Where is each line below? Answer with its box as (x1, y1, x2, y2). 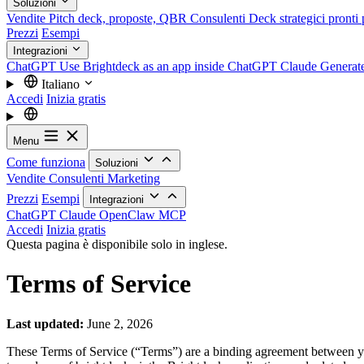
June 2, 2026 (84, 316, 153, 331)
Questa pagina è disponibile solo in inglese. (6, 237, 227, 251)
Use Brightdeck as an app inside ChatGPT (59, 59, 277, 73)
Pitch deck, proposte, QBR (49, 11, 187, 25)
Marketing (107, 171, 160, 185)
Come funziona (6, 155, 85, 169)
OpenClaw (99, 208, 158, 222)
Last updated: (6, 316, 84, 331)
